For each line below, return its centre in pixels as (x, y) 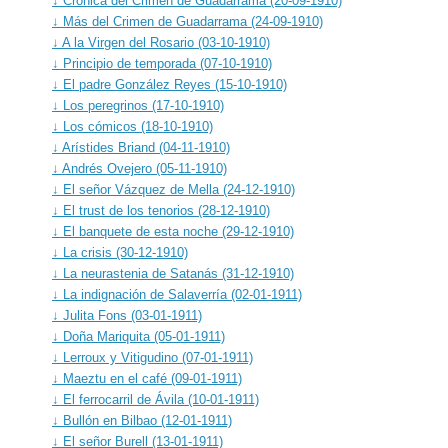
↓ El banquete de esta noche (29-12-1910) (173, 231)
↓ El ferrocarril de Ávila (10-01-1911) (155, 399)
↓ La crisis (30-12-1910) (120, 252)
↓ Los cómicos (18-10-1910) (132, 126)
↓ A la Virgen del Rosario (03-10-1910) (161, 42)
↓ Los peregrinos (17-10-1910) (138, 105)
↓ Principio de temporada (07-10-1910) (162, 63)
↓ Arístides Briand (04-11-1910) (141, 147)
